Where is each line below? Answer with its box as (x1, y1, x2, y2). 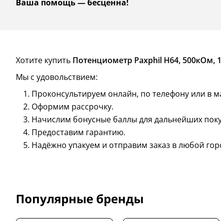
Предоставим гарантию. (32, 127, 125, 138)
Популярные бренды (16, 190, 144, 207)
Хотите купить (16, 55, 73, 66)
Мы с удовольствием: (16, 72, 98, 83)
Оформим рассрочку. (32, 101, 113, 112)
